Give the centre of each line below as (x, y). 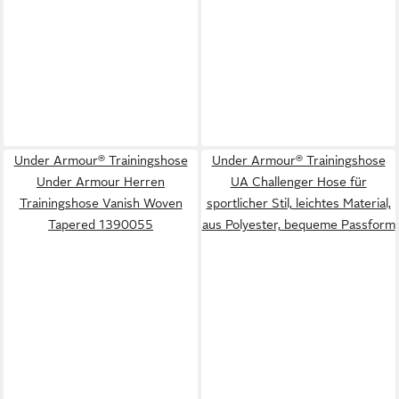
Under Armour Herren (101, 181)
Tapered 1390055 (101, 224)
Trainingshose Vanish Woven (101, 203)
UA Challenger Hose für (298, 181)
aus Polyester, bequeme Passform (298, 224)
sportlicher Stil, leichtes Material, (298, 203)
